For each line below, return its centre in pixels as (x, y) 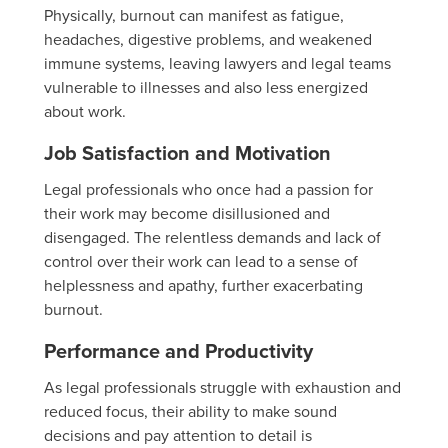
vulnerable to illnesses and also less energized (206, 87)
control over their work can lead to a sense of (201, 261)
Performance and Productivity (178, 351)
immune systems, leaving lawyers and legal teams (217, 63)
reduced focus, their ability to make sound (190, 411)
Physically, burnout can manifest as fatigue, (194, 15)
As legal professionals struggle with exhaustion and (222, 387)
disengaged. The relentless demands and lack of (212, 237)
